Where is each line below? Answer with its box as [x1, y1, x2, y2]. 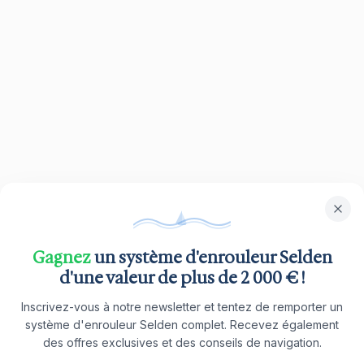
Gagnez [32, 247, 91, 268]
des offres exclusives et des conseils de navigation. [42, 336, 322, 349]
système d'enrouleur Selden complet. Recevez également [25, 318, 339, 331]
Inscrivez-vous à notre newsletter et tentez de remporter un [21, 300, 343, 314]
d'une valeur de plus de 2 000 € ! [58, 267, 305, 288]
